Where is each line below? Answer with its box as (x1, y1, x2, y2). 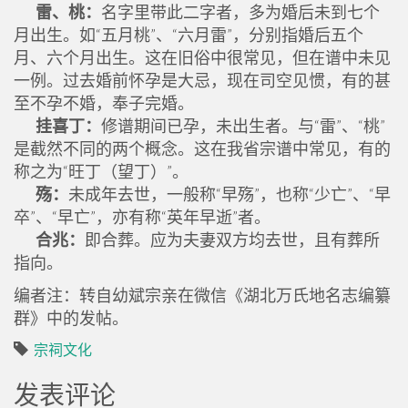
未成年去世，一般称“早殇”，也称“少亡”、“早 (68, 184, 391, 204)
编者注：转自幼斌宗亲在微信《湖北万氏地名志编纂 (14, 285, 391, 305)
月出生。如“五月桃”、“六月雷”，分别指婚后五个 (14, 25, 363, 45)
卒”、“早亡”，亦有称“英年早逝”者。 (14, 207, 270, 227)
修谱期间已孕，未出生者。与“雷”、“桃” (101, 116, 385, 136)
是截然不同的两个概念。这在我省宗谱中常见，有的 (14, 138, 391, 158)
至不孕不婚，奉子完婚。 (14, 93, 194, 113)
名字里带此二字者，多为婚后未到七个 (101, 2, 380, 22)
